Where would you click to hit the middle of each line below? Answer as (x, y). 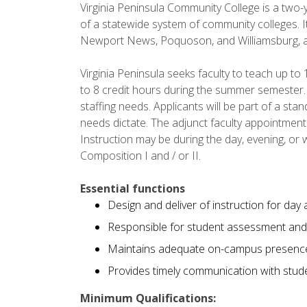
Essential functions (133, 188)
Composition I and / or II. (140, 155)
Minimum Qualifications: (148, 298)
